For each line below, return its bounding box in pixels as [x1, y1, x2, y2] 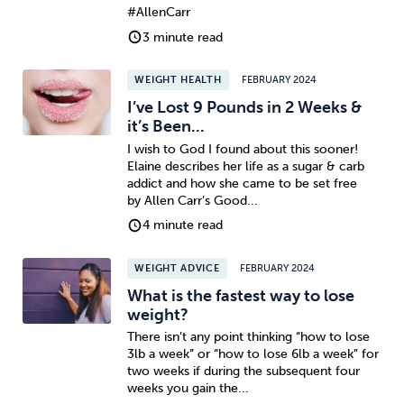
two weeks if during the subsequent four [126, 363, 360, 380]
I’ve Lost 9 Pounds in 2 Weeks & [126, 97, 362, 118]
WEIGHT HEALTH [134, 73, 222, 86]
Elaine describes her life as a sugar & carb [126, 158, 364, 174]
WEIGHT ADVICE [134, 262, 220, 274]
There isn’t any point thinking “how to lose [126, 329, 370, 345]
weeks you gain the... [126, 381, 249, 397]
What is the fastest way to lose [126, 285, 354, 306]
